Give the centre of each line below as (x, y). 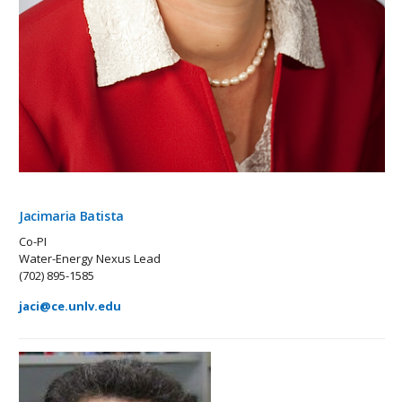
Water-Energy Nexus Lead (90, 258)
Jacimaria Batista (72, 215)
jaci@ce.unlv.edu (70, 306)
